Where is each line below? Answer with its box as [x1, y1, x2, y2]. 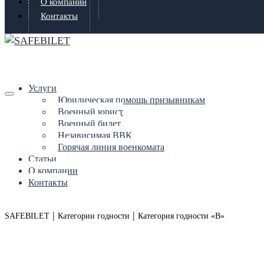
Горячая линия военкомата [58, 142, 164, 152]
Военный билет [58, 118, 121, 128]
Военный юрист [58, 107, 123, 117]
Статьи [28, 154, 57, 164]
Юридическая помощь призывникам [58, 95, 205, 105]
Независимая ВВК [58, 130, 132, 140]
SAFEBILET [5, 212, 49, 220]
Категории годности [58, 212, 130, 220]
